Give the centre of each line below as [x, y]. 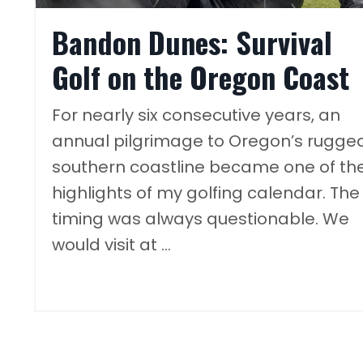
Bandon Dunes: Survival [192, 42]
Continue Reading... [111, 276]
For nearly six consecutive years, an [196, 115]
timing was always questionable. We [201, 219]
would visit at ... [111, 245]
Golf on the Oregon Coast [201, 77]
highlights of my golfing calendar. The [206, 193]
